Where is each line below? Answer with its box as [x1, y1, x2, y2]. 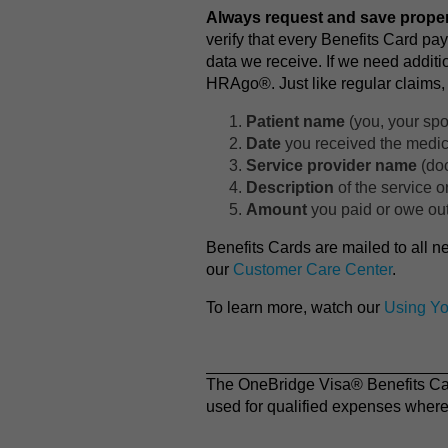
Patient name [246, 113, 345, 130]
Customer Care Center [233, 261, 392, 278]
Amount [246, 201, 307, 218]
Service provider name [246, 157, 417, 174]
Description [246, 179, 334, 196]
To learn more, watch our [206, 299, 384, 316]
